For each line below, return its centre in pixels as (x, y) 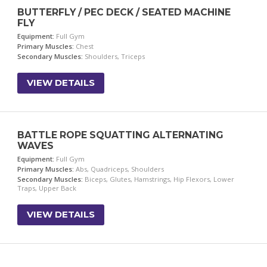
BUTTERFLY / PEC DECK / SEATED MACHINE (124, 12)
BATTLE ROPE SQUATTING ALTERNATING (121, 135)
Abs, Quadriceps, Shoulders (119, 169)
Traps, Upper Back (47, 188)
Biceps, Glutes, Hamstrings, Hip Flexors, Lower (159, 179)
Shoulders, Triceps (114, 56)
